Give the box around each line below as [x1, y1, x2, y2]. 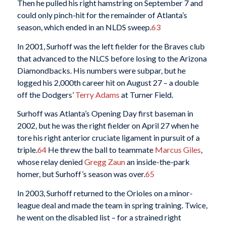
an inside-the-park [125, 157, 190, 167]
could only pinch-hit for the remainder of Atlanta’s [17, 10, 187, 20]
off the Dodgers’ [17, 89, 75, 99]
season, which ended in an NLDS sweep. [17, 22, 151, 32]
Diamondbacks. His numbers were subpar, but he [17, 65, 186, 75]
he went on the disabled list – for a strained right [17, 212, 181, 222]
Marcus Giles [154, 145, 201, 155]
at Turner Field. [119, 89, 173, 99]
